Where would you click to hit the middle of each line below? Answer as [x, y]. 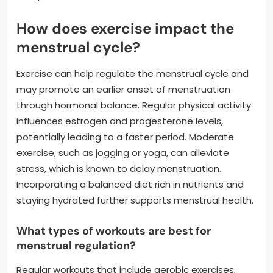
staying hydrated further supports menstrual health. [135, 200]
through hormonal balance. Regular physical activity [134, 105]
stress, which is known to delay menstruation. [119, 168]
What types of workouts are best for [114, 231]
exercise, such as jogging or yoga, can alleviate [123, 152]
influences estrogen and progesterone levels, [120, 121]
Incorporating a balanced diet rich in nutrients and [130, 184]
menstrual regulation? [76, 245]
